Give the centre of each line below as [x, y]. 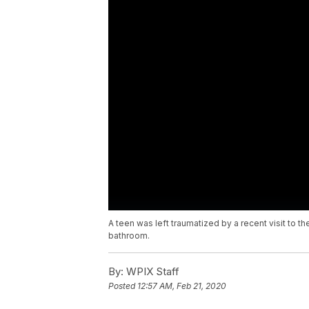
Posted [123, 286]
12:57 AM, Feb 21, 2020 [182, 286]
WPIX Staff [151, 272]
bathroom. [129, 236]
